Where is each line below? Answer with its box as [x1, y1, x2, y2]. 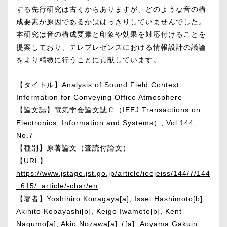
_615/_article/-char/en [16, 182, 98, 190]
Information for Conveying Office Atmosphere [16, 93, 182, 101]
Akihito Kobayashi [16, 207, 82, 215]
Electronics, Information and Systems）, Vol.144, [16, 119, 196, 127]
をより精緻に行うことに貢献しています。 [16, 56, 161, 64]
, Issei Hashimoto [129, 195, 193, 203]
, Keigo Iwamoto [91, 207, 150, 215]
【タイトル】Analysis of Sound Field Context [16, 81, 179, 89]
